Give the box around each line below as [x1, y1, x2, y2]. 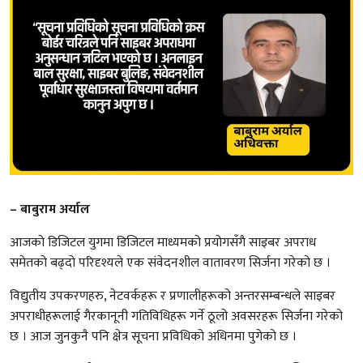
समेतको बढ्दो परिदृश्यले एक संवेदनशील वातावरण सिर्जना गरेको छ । [10, 251, 331, 274]
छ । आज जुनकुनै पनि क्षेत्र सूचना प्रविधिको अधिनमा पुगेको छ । [10, 325, 297, 348]
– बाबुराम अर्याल [10, 198, 90, 220]
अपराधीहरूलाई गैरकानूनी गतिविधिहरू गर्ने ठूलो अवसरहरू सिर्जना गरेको [10, 305, 343, 327]
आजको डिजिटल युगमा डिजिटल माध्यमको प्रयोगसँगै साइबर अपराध [10, 231, 316, 254]
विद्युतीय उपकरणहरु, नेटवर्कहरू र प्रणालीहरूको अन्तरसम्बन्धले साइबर [10, 284, 335, 307]
